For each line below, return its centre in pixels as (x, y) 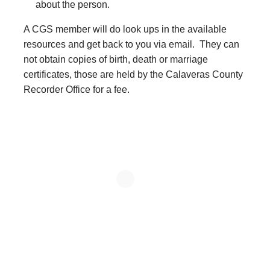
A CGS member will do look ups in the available (125, 29)
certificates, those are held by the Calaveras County (133, 74)
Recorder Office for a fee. (77, 89)
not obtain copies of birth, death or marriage (116, 59)
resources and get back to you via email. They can (131, 44)
